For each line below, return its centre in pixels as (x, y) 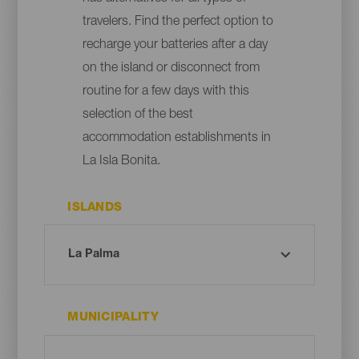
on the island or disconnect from (171, 69)
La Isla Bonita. (121, 162)
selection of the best (137, 116)
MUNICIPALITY (113, 318)
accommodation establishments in (176, 139)
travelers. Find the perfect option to (177, 23)
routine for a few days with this (165, 93)
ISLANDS (95, 208)
